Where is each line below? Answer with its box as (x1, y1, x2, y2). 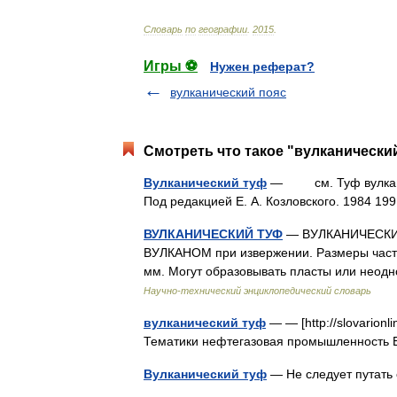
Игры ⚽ (144, 58, 198, 74)
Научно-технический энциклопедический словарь (144, 285, 371, 296)
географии (198, 24, 247, 35)
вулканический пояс (170, 85, 286, 99)
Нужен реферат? (210, 59, 315, 74)
